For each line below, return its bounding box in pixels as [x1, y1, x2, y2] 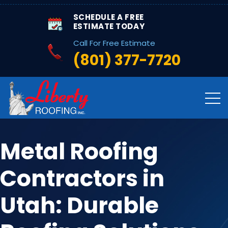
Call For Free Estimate [73, 38, 155, 48]
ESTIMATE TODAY [73, 21, 145, 32]
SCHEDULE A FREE [73, 12, 144, 22]
